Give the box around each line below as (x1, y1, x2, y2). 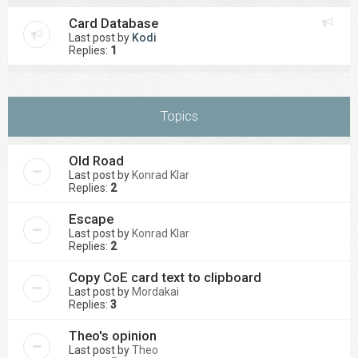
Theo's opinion (69, 328, 157, 344)
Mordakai (132, 285, 179, 298)
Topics (160, 108, 198, 124)
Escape (69, 211, 113, 227)
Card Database (69, 15, 158, 31)
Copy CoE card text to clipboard (69, 269, 261, 285)
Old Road (69, 153, 124, 169)
